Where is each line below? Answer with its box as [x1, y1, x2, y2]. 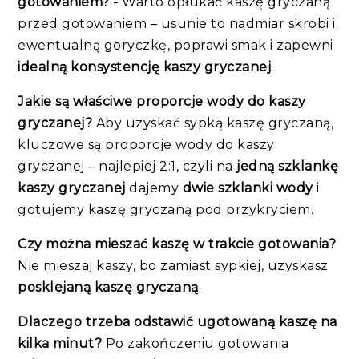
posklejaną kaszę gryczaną [18, 279, 199, 295]
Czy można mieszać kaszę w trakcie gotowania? [18, 236, 337, 252]
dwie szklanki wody [182, 179, 313, 196]
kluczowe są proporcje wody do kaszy [18, 136, 275, 152]
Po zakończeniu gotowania [105, 335, 289, 351]
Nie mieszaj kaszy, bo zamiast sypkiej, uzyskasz [18, 257, 329, 273]
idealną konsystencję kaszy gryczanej [18, 58, 272, 75]
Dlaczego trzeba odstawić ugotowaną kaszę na [18, 313, 337, 329]
